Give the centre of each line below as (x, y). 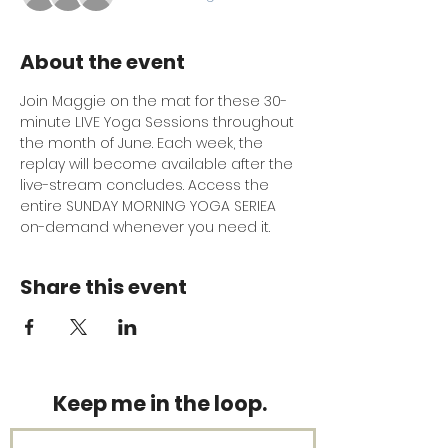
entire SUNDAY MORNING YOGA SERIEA (150, 206)
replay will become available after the (158, 164)
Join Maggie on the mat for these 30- (153, 101)
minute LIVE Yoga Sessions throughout (159, 122)
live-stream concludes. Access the (146, 185)
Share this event (103, 287)
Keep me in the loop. (160, 404)
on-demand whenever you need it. (145, 227)
